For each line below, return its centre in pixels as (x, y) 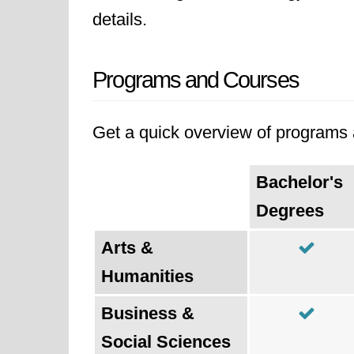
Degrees (290, 211)
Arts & (127, 248)
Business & (148, 313)
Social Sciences (166, 342)
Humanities (147, 276)
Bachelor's (299, 182)
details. (120, 19)
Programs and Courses (196, 80)
